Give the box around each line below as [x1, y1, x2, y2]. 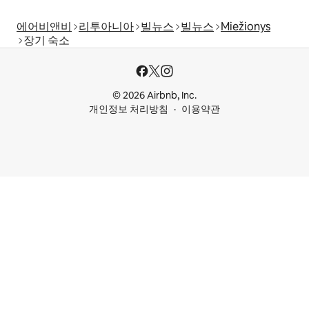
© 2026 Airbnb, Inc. [112, 89, 197, 102]
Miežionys [221, 19, 270, 34]
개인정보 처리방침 [89, 103, 168, 116]
